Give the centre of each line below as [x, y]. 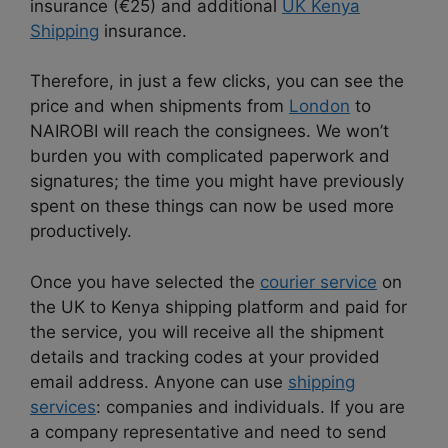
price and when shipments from [159, 106]
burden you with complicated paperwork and [210, 156]
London [319, 106]
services [63, 406]
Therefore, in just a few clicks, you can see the [217, 81]
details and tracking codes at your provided [205, 356]
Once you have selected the [145, 281]
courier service [318, 281]
